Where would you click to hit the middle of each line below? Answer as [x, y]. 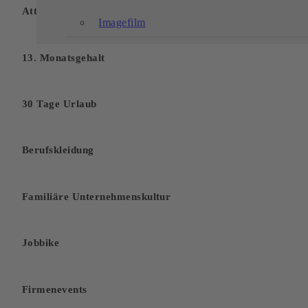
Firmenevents [55, 289]
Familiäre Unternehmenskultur [97, 196]
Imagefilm [122, 22]
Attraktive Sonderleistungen [89, 11]
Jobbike [41, 243]
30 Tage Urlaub [59, 103]
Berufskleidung [58, 150]
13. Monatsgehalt [64, 57]
